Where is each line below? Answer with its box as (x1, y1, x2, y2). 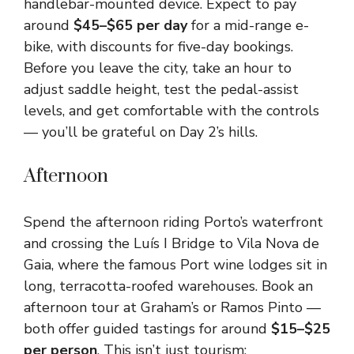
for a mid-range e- (187, 16, 309, 35)
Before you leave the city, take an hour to (24, 58, 292, 77)
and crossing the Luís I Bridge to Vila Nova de (24, 234, 319, 253)
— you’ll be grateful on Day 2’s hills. (24, 122, 258, 141)
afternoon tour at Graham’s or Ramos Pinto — (24, 298, 321, 317)
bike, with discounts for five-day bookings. (24, 37, 293, 56)
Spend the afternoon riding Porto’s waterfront (24, 213, 323, 232)
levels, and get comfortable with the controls (24, 101, 319, 120)
